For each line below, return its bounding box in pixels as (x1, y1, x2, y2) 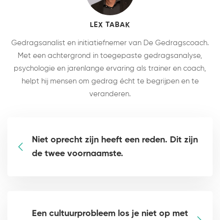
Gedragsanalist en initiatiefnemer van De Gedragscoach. (11, 39, 209, 47)
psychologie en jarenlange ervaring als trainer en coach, (14, 65, 206, 73)
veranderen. (89, 90, 131, 98)
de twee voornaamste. (32, 149, 123, 159)
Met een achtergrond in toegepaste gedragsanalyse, (18, 52, 202, 60)
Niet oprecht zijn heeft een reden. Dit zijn (32, 136, 198, 145)
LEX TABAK (90, 21, 130, 29)
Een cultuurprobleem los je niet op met (32, 209, 188, 219)
